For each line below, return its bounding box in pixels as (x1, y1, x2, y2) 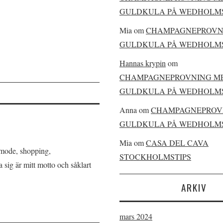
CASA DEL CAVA (146, 137, 209, 148)
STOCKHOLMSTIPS (119, 151, 191, 162)
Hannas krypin (119, 58, 166, 68)
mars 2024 (119, 211, 152, 222)
